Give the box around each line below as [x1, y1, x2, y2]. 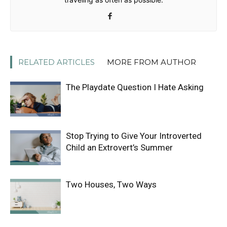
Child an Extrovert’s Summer [66, 142, 173, 153]
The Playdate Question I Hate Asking [66, 82, 204, 92]
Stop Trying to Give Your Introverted [66, 131, 202, 141]
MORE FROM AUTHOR [107, 57, 196, 67]
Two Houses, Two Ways [66, 179, 157, 190]
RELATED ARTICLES [18, 57, 95, 67]
